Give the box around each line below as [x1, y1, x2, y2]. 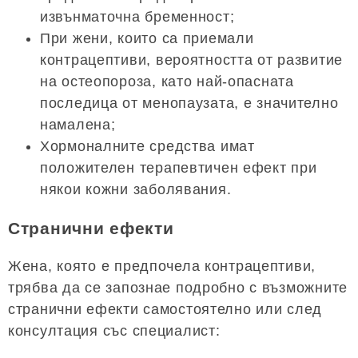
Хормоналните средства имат [40, 137, 255, 154]
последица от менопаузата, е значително [40, 94, 339, 111]
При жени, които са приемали [40, 30, 254, 46]
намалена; [40, 116, 116, 133]
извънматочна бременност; [40, 8, 235, 25]
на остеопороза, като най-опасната [40, 73, 294, 89]
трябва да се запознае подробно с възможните [8, 279, 348, 296]
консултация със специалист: [8, 322, 221, 339]
